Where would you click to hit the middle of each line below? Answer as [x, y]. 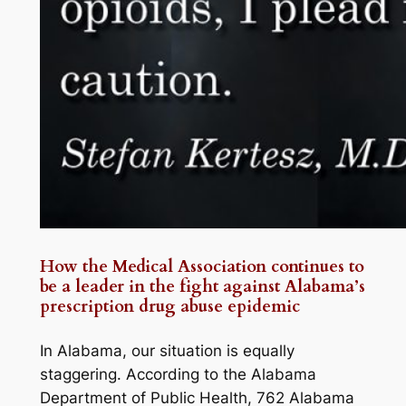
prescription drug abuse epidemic [169, 306]
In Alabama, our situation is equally [167, 351]
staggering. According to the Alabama [178, 375]
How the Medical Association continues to [202, 266]
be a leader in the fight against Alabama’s [202, 286]
